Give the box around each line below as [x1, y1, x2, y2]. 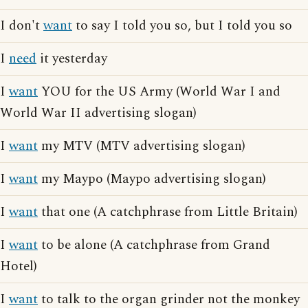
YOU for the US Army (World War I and [38, 82, 280, 102]
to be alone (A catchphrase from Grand [38, 235, 270, 255]
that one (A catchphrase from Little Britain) [38, 202, 298, 222]
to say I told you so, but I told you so [72, 16, 292, 36]
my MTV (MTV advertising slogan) [38, 136, 245, 156]
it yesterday [36, 49, 107, 69]
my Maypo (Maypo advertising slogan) [38, 169, 266, 189]
